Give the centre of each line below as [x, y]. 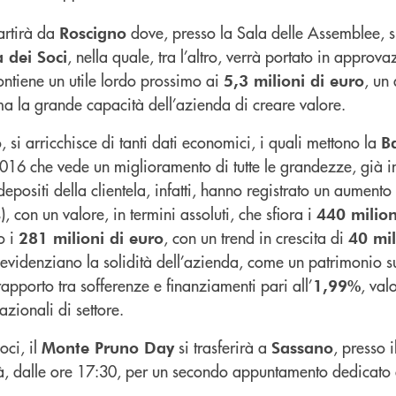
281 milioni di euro [91, 237]
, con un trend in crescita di [256, 237]
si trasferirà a [223, 346]
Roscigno [93, 32]
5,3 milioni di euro [294, 80]
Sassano [302, 346]
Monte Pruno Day [108, 346]
